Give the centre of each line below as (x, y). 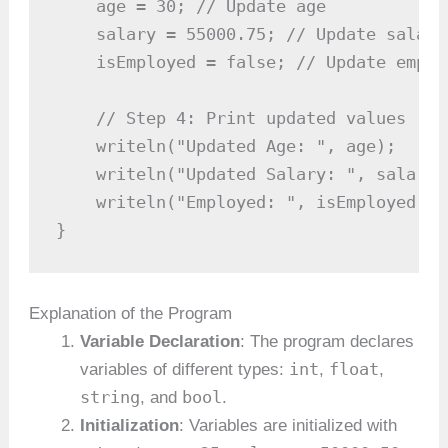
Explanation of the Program (131, 313)
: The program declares (327, 341)
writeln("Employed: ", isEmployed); (246, 201)
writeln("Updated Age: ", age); (226, 145)
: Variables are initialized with (288, 425)
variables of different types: (185, 369)
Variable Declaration (160, 341)
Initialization (130, 425)
